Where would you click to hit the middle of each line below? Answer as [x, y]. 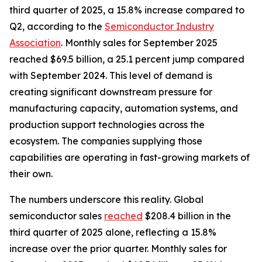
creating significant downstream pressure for [111, 92]
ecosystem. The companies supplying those [106, 141]
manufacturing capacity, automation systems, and [124, 108]
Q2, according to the [57, 26]
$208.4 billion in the [187, 216]
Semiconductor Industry [159, 26]
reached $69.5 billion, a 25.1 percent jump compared [127, 59]
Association [35, 43]
